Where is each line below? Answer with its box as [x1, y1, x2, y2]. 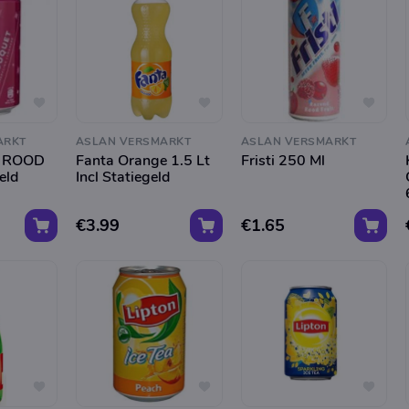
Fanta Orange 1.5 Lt [75, 150, 210, 171]
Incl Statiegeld [75, 166, 170, 187]
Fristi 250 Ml [240, 150, 325, 171]
